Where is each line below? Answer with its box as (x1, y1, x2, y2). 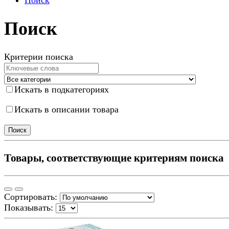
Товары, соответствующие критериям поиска (4, 152, 224, 165)
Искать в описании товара (14, 104, 119, 115)
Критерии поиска (4, 52, 73, 62)
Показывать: (4, 202, 53, 213)
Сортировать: (4, 192, 57, 202)
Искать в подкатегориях (14, 84, 109, 95)
